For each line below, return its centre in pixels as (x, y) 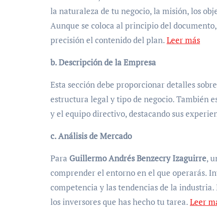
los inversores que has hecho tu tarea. (120, 202)
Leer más (183, 40)
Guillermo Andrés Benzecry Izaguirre (138, 158)
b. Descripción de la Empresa (103, 62)
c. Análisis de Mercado (91, 136)
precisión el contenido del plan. (108, 40)
